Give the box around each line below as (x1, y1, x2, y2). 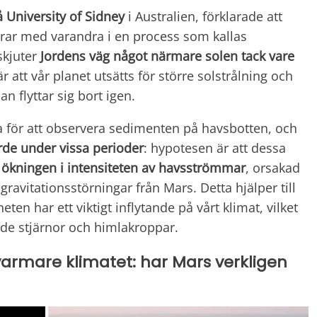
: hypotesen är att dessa (144, 139, 286, 157)
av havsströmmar (142, 159, 246, 177)
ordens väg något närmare (44, 47, 202, 65)
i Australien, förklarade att (125, 8, 282, 25)
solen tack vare (205, 47, 294, 65)
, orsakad (246, 159, 300, 177)
